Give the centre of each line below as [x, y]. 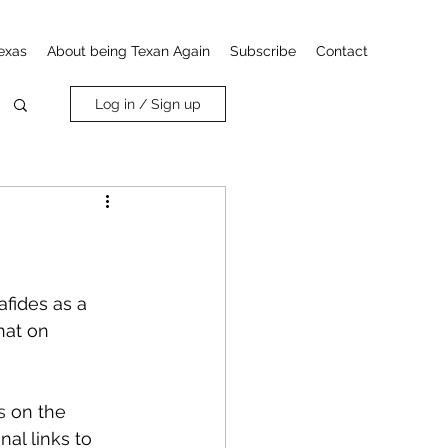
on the [38, 411]
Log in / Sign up [148, 104]
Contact [342, 51]
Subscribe [263, 51]
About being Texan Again [128, 51]
